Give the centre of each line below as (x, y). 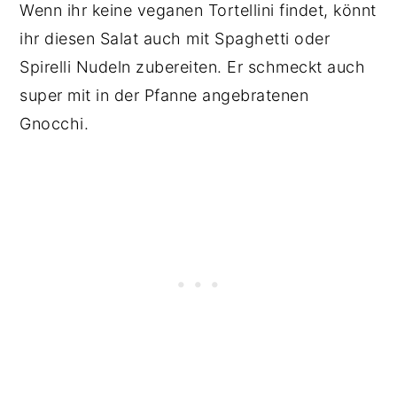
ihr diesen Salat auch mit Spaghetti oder (175, 39)
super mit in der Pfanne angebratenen (164, 96)
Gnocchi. (54, 124)
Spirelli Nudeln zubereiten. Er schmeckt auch (193, 67)
